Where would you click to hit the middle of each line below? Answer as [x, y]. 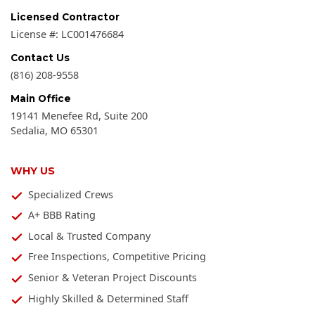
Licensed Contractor [65, 17]
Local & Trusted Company [89, 236]
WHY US [33, 171]
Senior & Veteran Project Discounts [112, 277]
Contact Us [40, 57]
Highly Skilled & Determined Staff [108, 298]
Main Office [41, 98]
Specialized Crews [71, 194]
